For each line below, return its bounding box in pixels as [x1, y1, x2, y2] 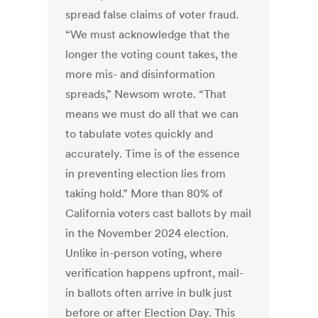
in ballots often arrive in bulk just [65, 285, 233, 300]
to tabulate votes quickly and [65, 126, 214, 141]
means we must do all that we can [65, 106, 239, 121]
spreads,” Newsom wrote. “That [65, 87, 227, 102]
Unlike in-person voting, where [65, 246, 223, 261]
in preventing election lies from [65, 166, 226, 181]
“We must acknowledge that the [65, 27, 231, 42]
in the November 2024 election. [65, 226, 229, 241]
